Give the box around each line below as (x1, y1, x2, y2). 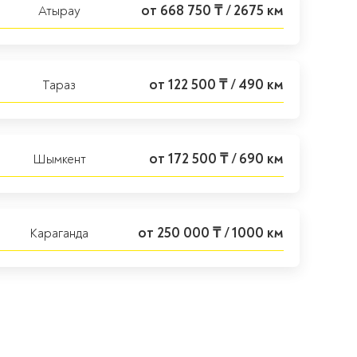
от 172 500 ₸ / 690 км (149, 150, 284, 168)
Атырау (37, 3, 80, 19)
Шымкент (32, 151, 86, 167)
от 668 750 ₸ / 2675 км (141, 2, 284, 20)
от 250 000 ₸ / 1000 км (138, 224, 284, 242)
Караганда (29, 226, 88, 241)
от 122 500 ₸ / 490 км (149, 76, 284, 94)
